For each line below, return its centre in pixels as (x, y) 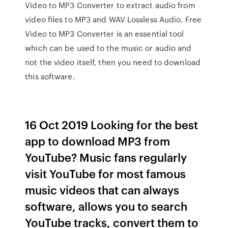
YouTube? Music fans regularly (106, 157)
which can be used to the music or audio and (108, 48)
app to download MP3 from (98, 141)
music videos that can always (102, 190)
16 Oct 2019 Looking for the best (112, 124)
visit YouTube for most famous (106, 173)
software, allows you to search (106, 206)
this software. (50, 76)
